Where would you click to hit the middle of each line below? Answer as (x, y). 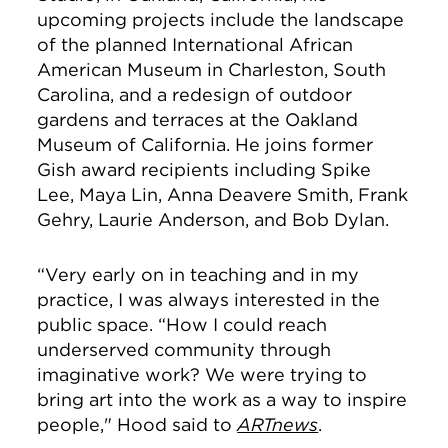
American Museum (120, 69)
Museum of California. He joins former (205, 144)
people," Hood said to (137, 424)
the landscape (340, 19)
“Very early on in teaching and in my (198, 274)
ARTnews (278, 424)
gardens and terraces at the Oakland (198, 119)
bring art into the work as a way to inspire (222, 399)
